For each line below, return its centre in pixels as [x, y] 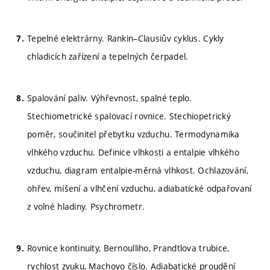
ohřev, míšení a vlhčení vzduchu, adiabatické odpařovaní [140, 188]
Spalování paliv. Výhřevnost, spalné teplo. [110, 98]
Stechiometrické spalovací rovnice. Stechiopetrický [129, 116]
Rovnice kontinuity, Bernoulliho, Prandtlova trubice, [128, 248]
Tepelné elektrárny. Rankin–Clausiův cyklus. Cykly [126, 39]
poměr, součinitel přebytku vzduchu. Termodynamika [133, 134]
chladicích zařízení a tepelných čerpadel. [108, 57]
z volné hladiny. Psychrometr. [86, 206]
